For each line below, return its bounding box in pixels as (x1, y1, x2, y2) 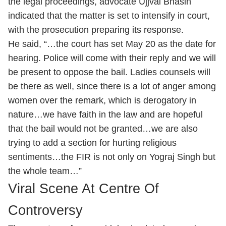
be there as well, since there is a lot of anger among (8, 81, 216, 91)
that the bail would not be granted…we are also (8, 124, 198, 134)
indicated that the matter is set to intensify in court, (8, 11, 210, 21)
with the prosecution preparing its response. (8, 25, 184, 35)
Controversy (8, 203, 83, 218)
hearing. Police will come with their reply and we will (8, 53, 216, 63)
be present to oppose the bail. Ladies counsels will (8, 67, 210, 77)
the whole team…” (8, 166, 82, 176)
